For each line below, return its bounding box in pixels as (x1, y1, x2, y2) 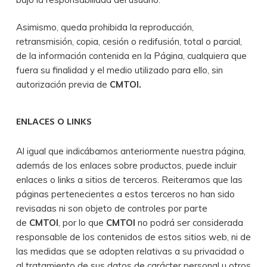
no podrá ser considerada (137, 216, 243, 228)
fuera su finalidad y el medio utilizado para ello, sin (15, 64, 223, 76)
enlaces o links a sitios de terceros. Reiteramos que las (15, 173, 243, 185)
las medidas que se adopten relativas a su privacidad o (15, 245, 244, 257)
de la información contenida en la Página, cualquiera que (15, 50, 247, 61)
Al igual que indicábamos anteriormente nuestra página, (15, 145, 246, 157)
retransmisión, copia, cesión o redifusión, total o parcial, (15, 36, 242, 47)
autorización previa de (15, 79, 110, 90)
